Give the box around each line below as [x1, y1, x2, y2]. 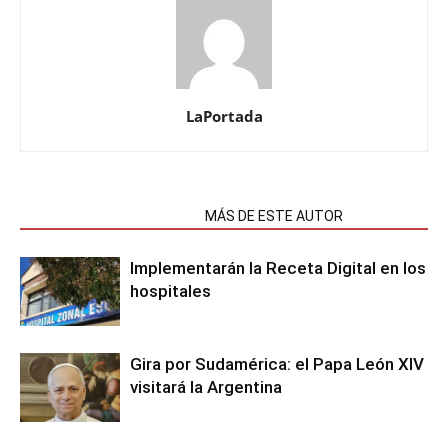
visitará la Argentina [130, 377, 282, 397]
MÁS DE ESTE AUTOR [205, 208, 343, 224]
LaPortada [185, 106, 263, 126]
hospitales [130, 281, 211, 301]
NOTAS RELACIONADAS [32, 208, 181, 224]
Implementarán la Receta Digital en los [130, 258, 426, 278]
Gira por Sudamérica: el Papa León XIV [130, 354, 424, 374]
